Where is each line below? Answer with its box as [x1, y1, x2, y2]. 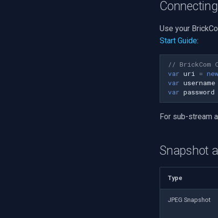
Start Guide [160, 36, 197, 45]
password [183, 88, 215, 97]
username [183, 78, 215, 88]
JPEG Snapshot [168, 196, 211, 203]
